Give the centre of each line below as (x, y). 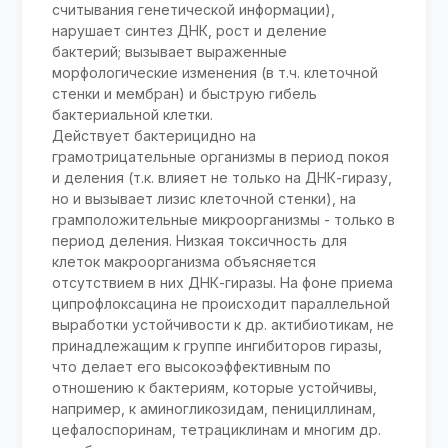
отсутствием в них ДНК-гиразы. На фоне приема (223, 283)
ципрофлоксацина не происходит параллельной (221, 304)
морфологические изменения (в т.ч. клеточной (215, 73)
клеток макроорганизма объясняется (184, 262)
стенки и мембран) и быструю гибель (185, 94)
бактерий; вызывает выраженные (170, 52)
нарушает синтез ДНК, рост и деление (190, 31)
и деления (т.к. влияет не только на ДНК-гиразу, (222, 178)
